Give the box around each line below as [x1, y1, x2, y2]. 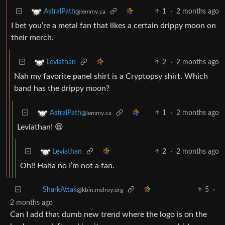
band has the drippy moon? [14, 84, 109, 92]
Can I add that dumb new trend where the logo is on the [10, 210, 207, 218]
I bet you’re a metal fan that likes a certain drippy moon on [11, 21, 216, 30]
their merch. [11, 33, 54, 42]
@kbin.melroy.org [77, 186, 123, 193]
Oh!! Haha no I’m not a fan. [20, 161, 115, 170]
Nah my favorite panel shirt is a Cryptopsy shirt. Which [14, 72, 208, 80]
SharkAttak [43, 186, 77, 193]
